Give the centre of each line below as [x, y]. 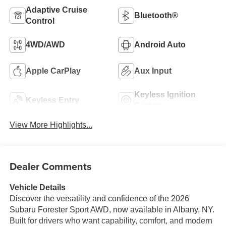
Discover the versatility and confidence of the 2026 [99, 198]
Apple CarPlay [53, 71]
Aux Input [153, 71]
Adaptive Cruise [56, 10]
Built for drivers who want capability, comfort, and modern [111, 220]
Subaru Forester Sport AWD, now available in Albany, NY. [112, 209]
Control [40, 21]
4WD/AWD [45, 45]
